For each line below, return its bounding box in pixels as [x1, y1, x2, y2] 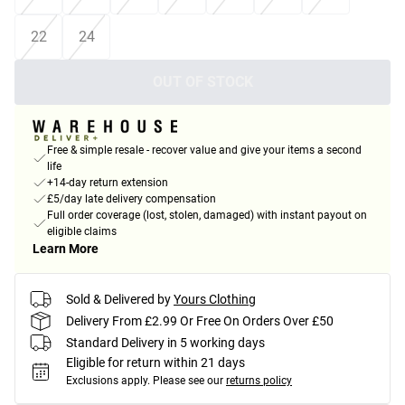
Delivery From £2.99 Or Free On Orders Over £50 [66, 313, 334, 328]
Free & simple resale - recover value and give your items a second [47, 144, 362, 157]
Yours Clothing [174, 291, 256, 306]
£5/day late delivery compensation [47, 193, 216, 206]
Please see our [153, 374, 223, 388]
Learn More [33, 241, 99, 257]
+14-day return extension [47, 176, 168, 190]
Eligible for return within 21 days [66, 355, 245, 371]
